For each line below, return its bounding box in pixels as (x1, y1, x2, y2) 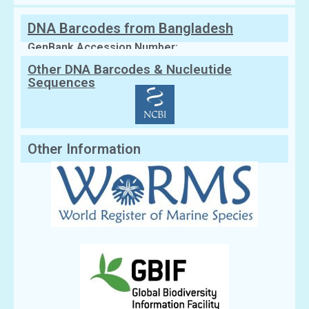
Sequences (28, 74, 95, 90)
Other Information (28, 140, 141, 157)
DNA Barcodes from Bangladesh (28, 19, 233, 37)
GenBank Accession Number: (28, 40, 178, 54)
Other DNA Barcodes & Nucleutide (28, 61, 232, 77)
